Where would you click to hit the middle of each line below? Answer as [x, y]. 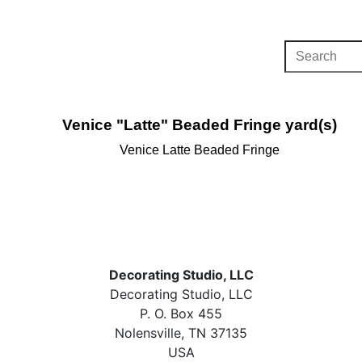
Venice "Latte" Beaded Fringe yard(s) [199, 125]
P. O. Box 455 [181, 314]
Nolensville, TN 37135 [181, 333]
